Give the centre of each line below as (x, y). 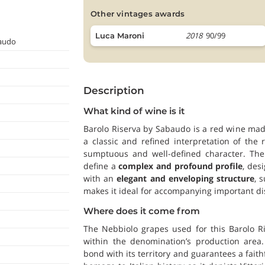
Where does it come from (142, 211)
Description (114, 91)
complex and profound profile (181, 166)
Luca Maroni (120, 35)
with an (100, 178)
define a (101, 166)
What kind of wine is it (134, 111)
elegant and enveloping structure (185, 178)
